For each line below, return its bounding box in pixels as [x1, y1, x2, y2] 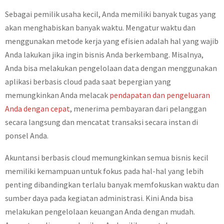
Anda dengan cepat [5, 103, 70, 113]
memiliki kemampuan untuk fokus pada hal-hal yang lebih [5, 166, 203, 176]
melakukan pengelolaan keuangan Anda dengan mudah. [5, 206, 195, 216]
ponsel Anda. [5, 130, 48, 140]
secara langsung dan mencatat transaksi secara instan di [5, 117, 198, 127]
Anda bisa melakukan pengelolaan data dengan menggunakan [5, 63, 217, 73]
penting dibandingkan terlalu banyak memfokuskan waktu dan [5, 179, 219, 189]
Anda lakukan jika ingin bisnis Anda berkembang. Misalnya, [5, 49, 203, 59]
